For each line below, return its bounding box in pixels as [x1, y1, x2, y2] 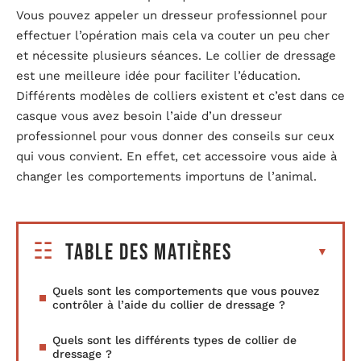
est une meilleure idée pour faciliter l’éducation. [16, 68, 301, 83]
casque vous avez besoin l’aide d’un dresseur [16, 109, 282, 123]
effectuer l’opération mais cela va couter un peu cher [16, 28, 330, 43]
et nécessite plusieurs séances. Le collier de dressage [16, 48, 336, 63]
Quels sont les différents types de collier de [52, 333, 297, 346]
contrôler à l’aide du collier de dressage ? [52, 297, 285, 311]
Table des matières [65, 239, 232, 266]
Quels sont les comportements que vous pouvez [52, 284, 319, 297]
